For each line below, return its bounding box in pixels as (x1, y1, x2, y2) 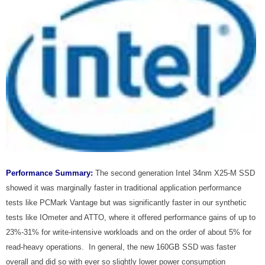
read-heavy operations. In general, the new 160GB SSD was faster (6, 242, 236, 251)
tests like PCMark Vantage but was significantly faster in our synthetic (6, 198, 247, 207)
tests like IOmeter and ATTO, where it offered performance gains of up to (6, 212, 256, 222)
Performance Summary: (6, 168, 93, 177)
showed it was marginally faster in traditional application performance (6, 183, 241, 192)
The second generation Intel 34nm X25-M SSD (93, 168, 255, 177)
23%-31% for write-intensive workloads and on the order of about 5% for (6, 227, 251, 237)
